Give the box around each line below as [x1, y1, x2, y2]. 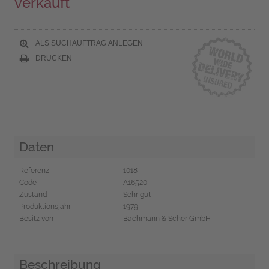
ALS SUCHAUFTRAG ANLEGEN [33, 38, 143, 47]
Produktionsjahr [19, 202, 71, 211]
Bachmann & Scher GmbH [122, 214, 211, 223]
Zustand [19, 190, 47, 199]
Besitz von [19, 214, 53, 223]
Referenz [19, 166, 49, 175]
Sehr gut [122, 190, 151, 199]
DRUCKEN [33, 53, 72, 62]
